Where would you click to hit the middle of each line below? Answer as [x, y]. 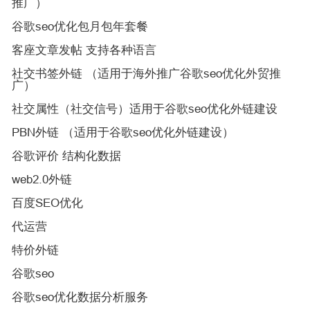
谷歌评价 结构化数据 [66, 156]
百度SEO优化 [47, 203]
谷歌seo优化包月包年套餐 [80, 27]
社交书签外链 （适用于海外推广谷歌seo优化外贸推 [146, 74]
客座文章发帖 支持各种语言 [84, 50]
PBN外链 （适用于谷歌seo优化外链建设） [123, 133]
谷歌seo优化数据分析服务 [80, 297]
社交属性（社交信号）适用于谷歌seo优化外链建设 [145, 109]
